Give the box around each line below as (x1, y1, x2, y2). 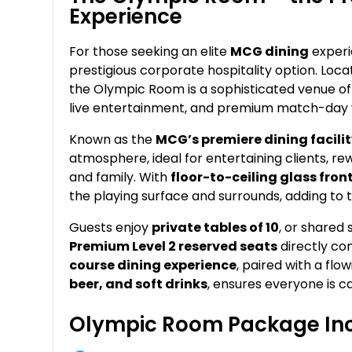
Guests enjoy (69, 218, 152, 236)
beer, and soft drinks (69, 274, 208, 293)
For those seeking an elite (69, 42, 231, 60)
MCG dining (230, 42, 310, 60)
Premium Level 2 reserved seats (69, 236, 278, 255)
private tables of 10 (152, 218, 280, 236)
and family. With (69, 167, 171, 186)
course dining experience (69, 255, 237, 274)
